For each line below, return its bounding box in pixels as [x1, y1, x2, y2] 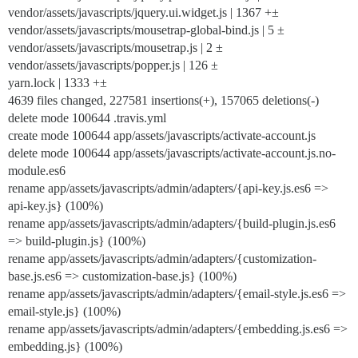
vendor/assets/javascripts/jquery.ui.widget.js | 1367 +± [8, 6, 279, 19]
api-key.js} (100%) [8, 199, 103, 213]
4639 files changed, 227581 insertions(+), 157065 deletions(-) [8, 93, 319, 107]
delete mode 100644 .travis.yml [8, 111, 166, 125]
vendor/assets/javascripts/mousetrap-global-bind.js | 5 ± [8, 23, 284, 37]
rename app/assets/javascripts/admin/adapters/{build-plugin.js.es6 [8, 217, 336, 230]
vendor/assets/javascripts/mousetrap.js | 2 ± [8, 41, 223, 54]
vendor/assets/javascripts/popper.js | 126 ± [8, 58, 218, 72]
